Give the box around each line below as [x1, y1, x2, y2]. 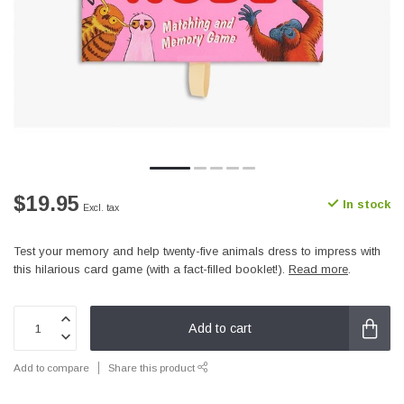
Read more [289, 262, 348, 276]
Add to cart [188, 320, 252, 335]
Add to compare [14, 362, 89, 373]
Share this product [108, 362, 197, 373]
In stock [339, 197, 390, 211]
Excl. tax [83, 203, 119, 213]
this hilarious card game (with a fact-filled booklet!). [14, 262, 289, 276]
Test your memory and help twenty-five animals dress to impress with [14, 244, 381, 258]
